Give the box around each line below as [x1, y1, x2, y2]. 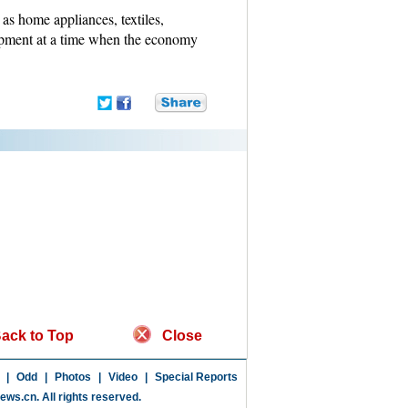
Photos [54, 371, 91, 383]
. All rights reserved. [36, 391, 141, 403]
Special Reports [154, 371, 238, 383]
